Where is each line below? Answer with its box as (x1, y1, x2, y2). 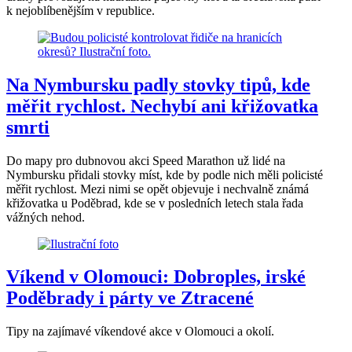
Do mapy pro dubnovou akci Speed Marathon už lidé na (6, 153, 285, 167)
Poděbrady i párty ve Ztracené (6, 288, 254, 309)
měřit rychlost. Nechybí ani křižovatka (6, 95, 318, 116)
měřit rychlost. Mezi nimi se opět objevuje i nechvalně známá (6, 181, 309, 196)
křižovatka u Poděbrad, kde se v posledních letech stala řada (6, 196, 303, 210)
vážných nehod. (6, 210, 85, 224)
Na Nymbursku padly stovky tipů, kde (6, 74, 310, 95)
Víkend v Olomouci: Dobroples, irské (6, 266, 306, 288)
